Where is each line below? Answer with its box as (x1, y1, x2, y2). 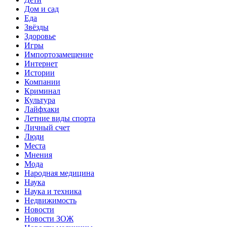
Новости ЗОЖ (24, 214, 73, 223)
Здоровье (24, 31, 56, 41)
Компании (24, 77, 60, 86)
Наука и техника (24, 186, 82, 196)
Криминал (24, 86, 60, 95)
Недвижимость (24, 196, 77, 205)
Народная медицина (24, 168, 94, 177)
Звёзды (24, 22, 49, 31)
